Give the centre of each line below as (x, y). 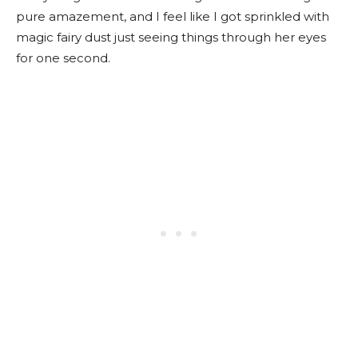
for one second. (63, 58)
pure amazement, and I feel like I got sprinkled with (173, 16)
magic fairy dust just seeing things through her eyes (171, 37)
